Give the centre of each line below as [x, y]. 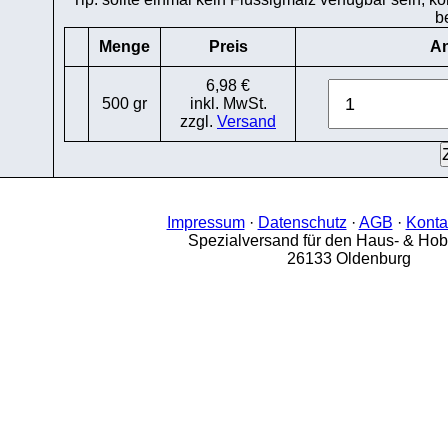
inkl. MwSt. [228, 103]
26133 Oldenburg [349, 258]
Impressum [205, 222]
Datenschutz [302, 222]
